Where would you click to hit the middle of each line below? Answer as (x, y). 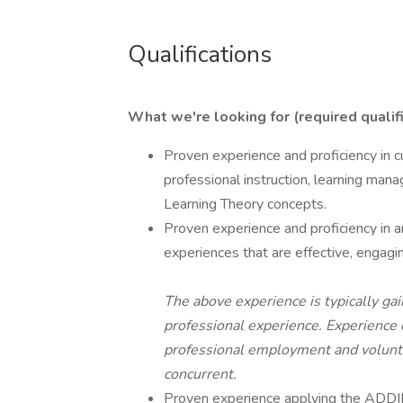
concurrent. (200, 374)
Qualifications (200, 54)
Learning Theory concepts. (245, 204)
